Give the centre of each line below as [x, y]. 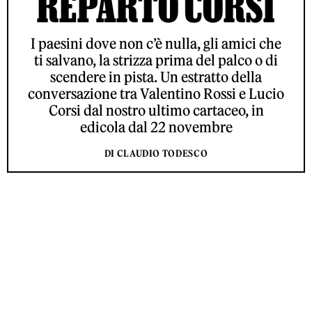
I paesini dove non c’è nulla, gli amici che [156, 44]
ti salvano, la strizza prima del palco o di [156, 60]
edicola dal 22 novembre [156, 127]
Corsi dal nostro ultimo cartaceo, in [156, 110]
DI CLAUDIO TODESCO [156, 154]
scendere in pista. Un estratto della [156, 77]
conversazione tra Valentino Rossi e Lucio [156, 94]
